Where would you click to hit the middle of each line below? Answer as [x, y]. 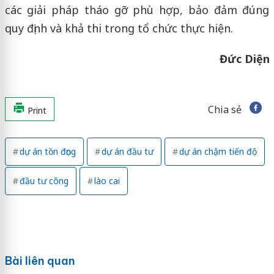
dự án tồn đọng [47, 151]
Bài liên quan [40, 261]
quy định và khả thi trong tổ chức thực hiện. [119, 28]
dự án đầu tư [127, 151]
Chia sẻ [224, 109]
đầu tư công [44, 180]
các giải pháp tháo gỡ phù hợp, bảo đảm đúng [137, 9]
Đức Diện [244, 58]
